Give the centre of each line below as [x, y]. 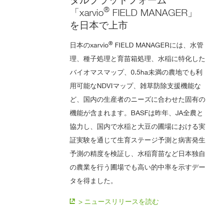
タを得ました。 [94, 180]
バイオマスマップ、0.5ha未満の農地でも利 [136, 72]
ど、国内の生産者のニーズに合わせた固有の [138, 99]
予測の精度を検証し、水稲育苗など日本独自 [138, 153]
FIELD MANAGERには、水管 [158, 45]
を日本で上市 [99, 25]
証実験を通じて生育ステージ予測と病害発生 [138, 139]
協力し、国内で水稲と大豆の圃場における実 [138, 126]
